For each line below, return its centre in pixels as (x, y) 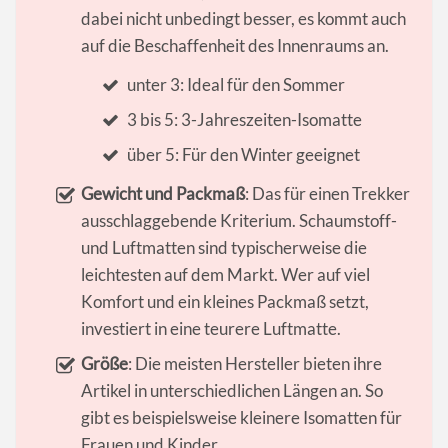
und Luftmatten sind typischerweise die (224, 248)
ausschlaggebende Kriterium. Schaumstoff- (239, 221)
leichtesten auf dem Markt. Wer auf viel (226, 275)
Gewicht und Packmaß (163, 194)
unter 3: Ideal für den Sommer (235, 85)
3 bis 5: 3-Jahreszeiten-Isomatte (244, 120)
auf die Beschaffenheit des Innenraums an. (235, 46)
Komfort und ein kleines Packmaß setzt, (225, 302)
